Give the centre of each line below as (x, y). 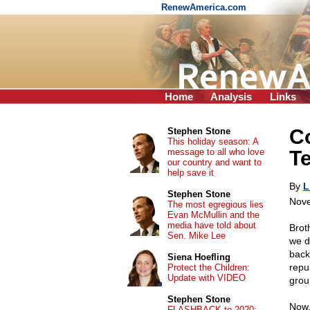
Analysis (231, 97)
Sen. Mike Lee (196, 236)
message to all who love (216, 152)
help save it (190, 173)
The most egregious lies (215, 204)
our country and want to (214, 162)
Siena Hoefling (199, 257)
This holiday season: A (212, 142)
